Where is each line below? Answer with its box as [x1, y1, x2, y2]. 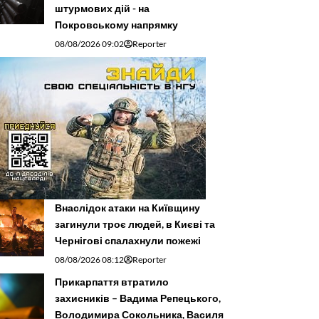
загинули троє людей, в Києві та [55, 218, 215, 231]
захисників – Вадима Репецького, [55, 292, 221, 305]
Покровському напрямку [55, 19, 178, 31]
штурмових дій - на [55, 2, 150, 15]
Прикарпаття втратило [55, 276, 169, 288]
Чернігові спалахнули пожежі [55, 234, 201, 247]
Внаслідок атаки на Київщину [55, 202, 200, 214]
